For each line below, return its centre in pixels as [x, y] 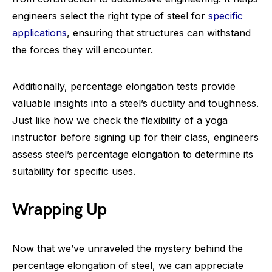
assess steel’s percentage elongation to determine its [133, 154]
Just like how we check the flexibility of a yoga [120, 120]
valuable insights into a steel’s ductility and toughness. [135, 103]
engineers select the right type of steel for [110, 16]
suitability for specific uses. [74, 171]
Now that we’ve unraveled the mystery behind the [127, 248]
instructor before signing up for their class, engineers [135, 137]
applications [39, 33]
